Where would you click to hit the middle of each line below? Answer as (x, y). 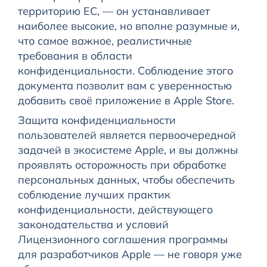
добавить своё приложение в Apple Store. (126, 101)
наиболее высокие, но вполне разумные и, (128, 26)
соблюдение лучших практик (94, 195)
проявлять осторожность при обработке (122, 165)
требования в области (75, 56)
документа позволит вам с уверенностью (125, 86)
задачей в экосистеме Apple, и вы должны (128, 150)
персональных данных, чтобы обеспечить (126, 180)
